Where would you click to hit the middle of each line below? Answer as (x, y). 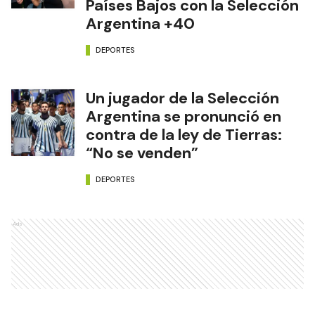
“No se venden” (142, 153)
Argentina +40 (140, 24)
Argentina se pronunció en (184, 117)
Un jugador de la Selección (182, 98)
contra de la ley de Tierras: (184, 135)
